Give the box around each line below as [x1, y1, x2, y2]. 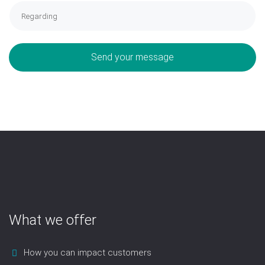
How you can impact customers [24, 247, 151, 258]
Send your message [91, 51, 174, 63]
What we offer [9, 212, 96, 229]
